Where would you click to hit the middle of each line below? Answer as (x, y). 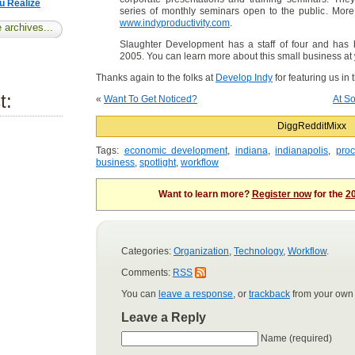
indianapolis (302, 151)
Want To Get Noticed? (151, 99)
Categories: (147, 251)
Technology (258, 251)
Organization (201, 251)
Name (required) (296, 338)
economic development (176, 151)
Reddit (312, 126)
